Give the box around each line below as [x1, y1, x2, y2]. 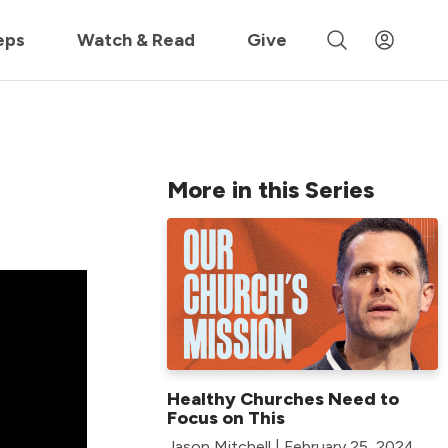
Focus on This [167, 407, 285, 430]
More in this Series [167, 174, 374, 204]
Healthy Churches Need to [167, 388, 399, 411]
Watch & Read [77, 28, 196, 51]
